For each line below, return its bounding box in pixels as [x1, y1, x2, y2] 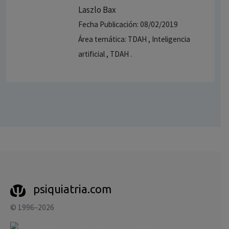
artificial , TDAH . [78, 49, 132, 59]
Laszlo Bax [78, 4, 116, 15]
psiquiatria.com [33, 182, 111, 196]
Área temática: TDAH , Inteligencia [78, 34, 190, 44]
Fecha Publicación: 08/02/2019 [78, 19, 178, 29]
